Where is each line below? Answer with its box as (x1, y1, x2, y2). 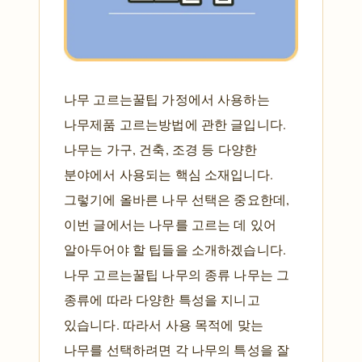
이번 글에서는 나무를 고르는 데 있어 (64, 215, 277, 233)
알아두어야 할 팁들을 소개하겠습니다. (64, 240, 287, 258)
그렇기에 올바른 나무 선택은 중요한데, (64, 190, 290, 208)
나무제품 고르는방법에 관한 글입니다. (64, 115, 287, 133)
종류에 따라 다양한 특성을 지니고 (64, 290, 260, 308)
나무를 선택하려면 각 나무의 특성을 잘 (64, 340, 290, 358)
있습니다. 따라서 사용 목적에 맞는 (64, 315, 263, 333)
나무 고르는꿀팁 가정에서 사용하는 (64, 90, 270, 107)
